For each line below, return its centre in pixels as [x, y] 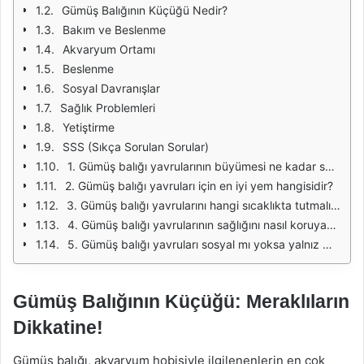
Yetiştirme [89, 127]
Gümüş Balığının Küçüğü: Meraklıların [181, 301]
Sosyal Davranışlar [111, 88]
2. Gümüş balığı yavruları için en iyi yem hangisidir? [199, 186]
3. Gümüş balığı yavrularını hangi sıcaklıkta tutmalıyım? [199, 205]
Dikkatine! [58, 327]
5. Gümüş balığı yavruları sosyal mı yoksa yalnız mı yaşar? [195, 244]
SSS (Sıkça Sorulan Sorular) [136, 147]
